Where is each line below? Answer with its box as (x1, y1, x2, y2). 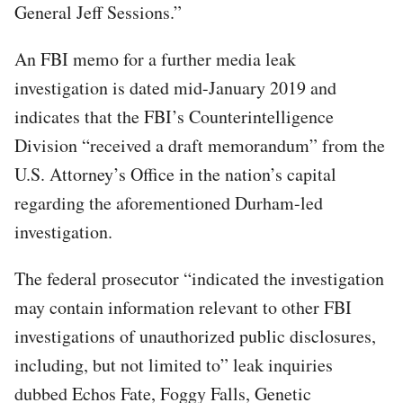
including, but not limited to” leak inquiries (14, 352, 333, 377)
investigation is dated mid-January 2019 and (14, 75, 336, 100)
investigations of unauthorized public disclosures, (14, 323, 376, 348)
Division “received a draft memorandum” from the (14, 132, 385, 157)
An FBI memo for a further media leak (14, 46, 296, 71)
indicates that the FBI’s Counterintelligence (14, 103, 334, 129)
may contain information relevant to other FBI (14, 294, 352, 319)
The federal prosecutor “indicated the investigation (14, 265, 384, 291)
